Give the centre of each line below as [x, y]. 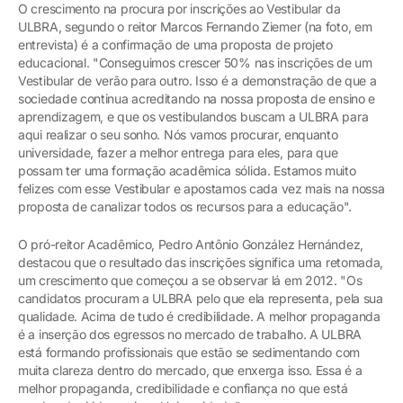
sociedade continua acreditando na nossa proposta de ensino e [197, 99]
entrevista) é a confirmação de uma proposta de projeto [175, 45]
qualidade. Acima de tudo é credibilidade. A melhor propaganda [199, 316]
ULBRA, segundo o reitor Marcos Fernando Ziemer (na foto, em [195, 27]
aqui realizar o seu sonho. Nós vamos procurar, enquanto [178, 134]
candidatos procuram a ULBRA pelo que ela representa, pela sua [201, 298]
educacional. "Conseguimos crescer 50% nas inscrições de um [195, 63]
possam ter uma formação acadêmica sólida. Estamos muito [187, 170]
